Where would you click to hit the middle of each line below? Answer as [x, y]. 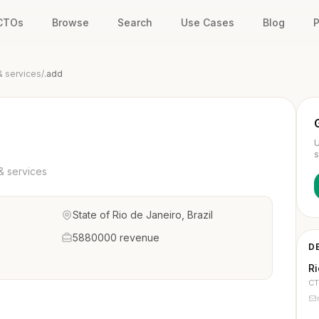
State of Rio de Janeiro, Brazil [143, 215]
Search [135, 22]
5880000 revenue [116, 237]
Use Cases [208, 22]
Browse [70, 22]
